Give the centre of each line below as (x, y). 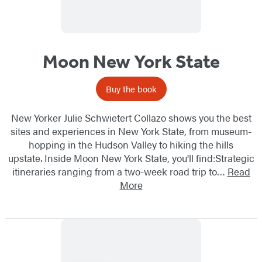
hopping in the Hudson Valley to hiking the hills (131, 145)
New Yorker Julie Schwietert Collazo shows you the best (131, 118)
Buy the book (131, 89)
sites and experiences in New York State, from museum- (131, 131)
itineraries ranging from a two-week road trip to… (120, 172)
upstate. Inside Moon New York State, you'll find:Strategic (131, 158)
